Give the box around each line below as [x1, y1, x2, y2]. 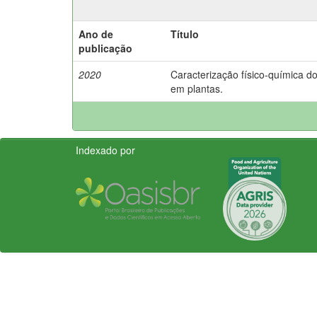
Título [171, 26, 199, 41]
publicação [79, 40, 132, 55]
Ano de [79, 26, 113, 41]
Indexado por [76, 142, 135, 157]
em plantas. [171, 81, 223, 96]
